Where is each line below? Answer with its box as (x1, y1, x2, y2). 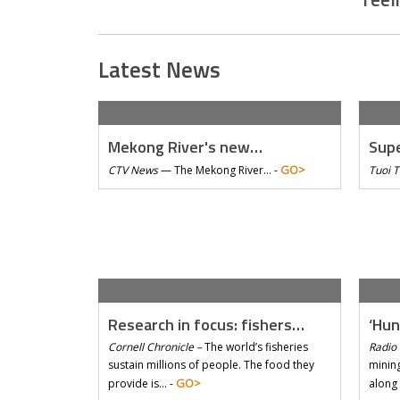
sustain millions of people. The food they (107, 356, 314, 372)
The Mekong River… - (173, 162, 280, 178)
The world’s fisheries (201, 338, 308, 354)
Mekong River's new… (107, 134, 262, 159)
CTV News (107, 162, 158, 178)
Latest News (97, 52, 221, 87)
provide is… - (107, 375, 176, 391)
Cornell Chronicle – (107, 338, 202, 354)
